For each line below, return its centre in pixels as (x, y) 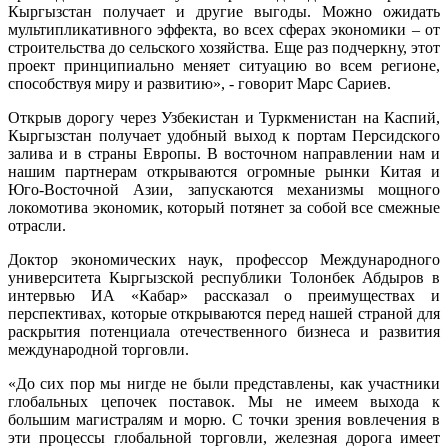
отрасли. (37, 225)
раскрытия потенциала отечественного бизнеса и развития (224, 331)
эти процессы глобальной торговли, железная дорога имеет (224, 437)
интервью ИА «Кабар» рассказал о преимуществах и (224, 295)
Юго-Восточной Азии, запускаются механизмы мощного (224, 189)
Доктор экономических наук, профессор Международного (224, 259)
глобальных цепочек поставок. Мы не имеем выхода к (224, 401)
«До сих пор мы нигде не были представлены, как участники (224, 383)
